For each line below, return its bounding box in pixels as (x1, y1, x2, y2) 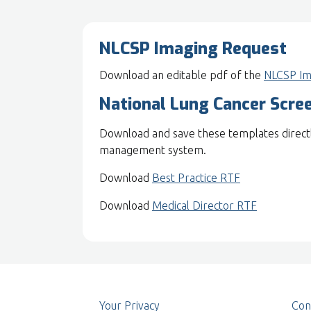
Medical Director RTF (152, 199, 257, 212)
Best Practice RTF (152, 171, 240, 184)
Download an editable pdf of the (99, 69, 264, 81)
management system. (99, 144, 206, 156)
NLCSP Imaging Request (99, 37, 287, 60)
